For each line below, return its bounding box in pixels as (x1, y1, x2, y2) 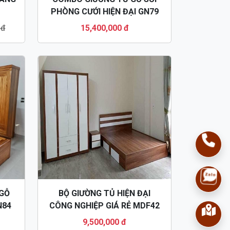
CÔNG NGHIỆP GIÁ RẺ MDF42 (49, 200, 160, 210)
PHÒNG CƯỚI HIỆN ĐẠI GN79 (50, 6, 159, 16)
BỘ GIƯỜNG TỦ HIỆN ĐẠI (59, 188, 150, 198)
